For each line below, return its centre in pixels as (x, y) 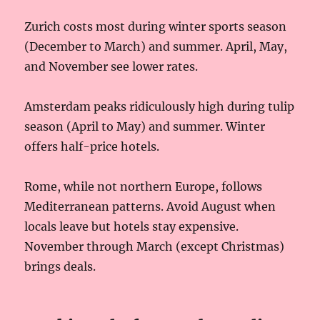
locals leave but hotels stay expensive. (132, 226)
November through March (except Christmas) (155, 246)
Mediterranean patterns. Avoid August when (150, 206)
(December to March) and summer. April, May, (156, 46)
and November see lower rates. (111, 66)
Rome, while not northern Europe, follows (144, 186)
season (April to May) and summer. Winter (145, 126)
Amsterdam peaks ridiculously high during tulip (160, 106)
